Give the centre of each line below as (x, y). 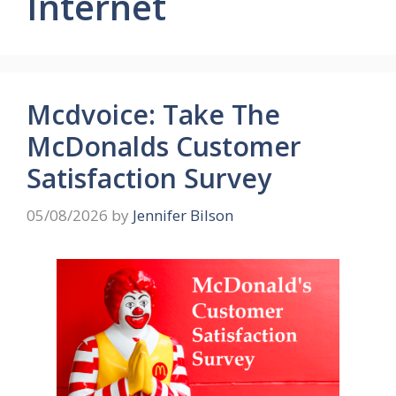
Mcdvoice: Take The (153, 115)
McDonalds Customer (164, 147)
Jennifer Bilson (183, 215)
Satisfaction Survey (149, 179)
